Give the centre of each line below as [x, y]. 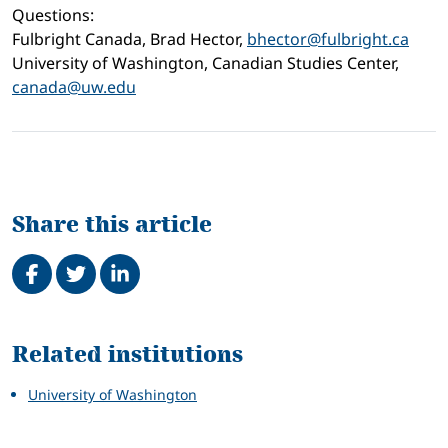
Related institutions [127, 354]
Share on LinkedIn [182, 253]
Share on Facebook [99, 253]
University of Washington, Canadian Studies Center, [205, 62]
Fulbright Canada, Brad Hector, [129, 38]
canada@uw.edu [74, 86]
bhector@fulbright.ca [328, 38]
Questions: [53, 14]
